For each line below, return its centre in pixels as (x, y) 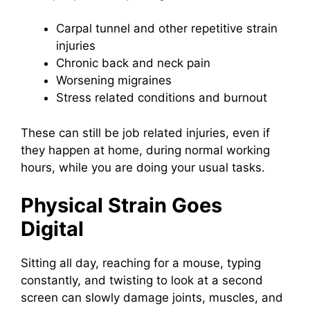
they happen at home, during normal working (145, 150)
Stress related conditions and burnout (162, 98)
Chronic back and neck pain (133, 63)
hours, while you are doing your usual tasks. (143, 167)
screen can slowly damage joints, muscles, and (152, 298)
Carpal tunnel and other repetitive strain (167, 29)
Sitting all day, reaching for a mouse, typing (141, 263)
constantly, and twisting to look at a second (142, 281)
